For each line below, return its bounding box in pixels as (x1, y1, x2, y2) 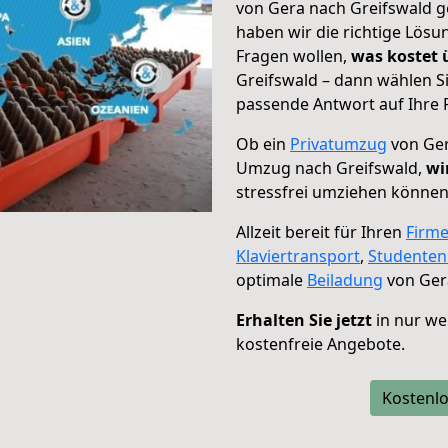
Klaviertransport (236, 245, 360, 267)
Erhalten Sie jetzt (236, 309, 372, 331)
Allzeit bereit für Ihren (236, 221, 406, 243)
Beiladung (307, 269, 383, 291)
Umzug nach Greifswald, (236, 157, 426, 179)
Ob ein (236, 133, 290, 155)
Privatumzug (290, 133, 387, 155)
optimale (236, 269, 307, 291)
